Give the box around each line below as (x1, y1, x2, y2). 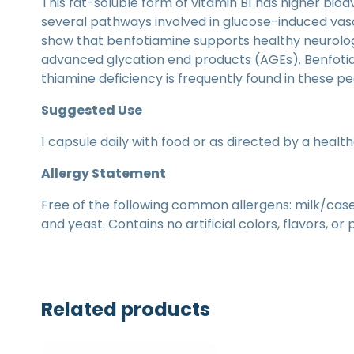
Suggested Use (41, 100, 142, 119)
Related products (41, 296, 210, 322)
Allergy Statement (41, 164, 166, 183)
